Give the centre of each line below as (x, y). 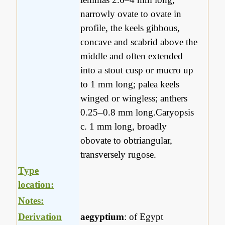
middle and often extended (132, 56)
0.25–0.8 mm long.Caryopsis (137, 113)
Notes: (31, 201)
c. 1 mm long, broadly (124, 127)
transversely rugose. (119, 155)
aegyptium (102, 217)
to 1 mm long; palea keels (130, 84)
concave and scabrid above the (139, 42)
